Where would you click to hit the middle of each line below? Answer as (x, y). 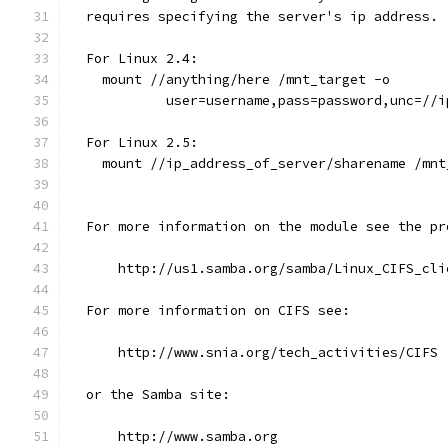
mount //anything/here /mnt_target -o (230, 79)
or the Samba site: (150, 394)
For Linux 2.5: (138, 142)
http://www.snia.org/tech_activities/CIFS (254, 352)
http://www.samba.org (174, 436)
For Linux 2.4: (134, 58)
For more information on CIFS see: (210, 310)
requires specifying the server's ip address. (254, 16)
